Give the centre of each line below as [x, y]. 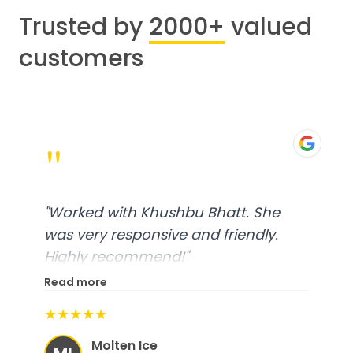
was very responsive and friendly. [161, 235]
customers [81, 59]
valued [271, 27]
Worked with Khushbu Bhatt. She [164, 213]
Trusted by [81, 27]
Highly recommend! [114, 257]
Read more [76, 282]
